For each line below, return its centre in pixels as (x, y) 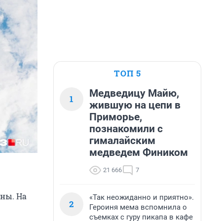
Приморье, (116, 117)
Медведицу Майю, (134, 93)
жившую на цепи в (135, 105)
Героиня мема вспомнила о (138, 207)
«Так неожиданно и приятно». (142, 197)
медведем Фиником (139, 152)
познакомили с (126, 129)
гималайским (122, 141)
